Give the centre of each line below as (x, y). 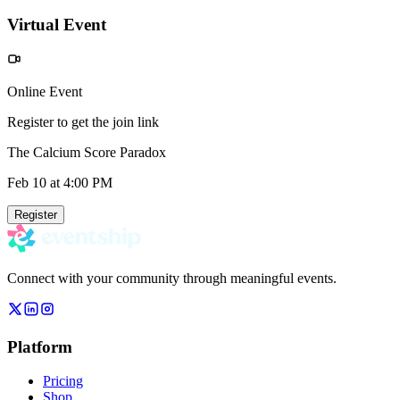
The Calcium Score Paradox (87, 152)
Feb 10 (27, 182)
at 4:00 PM (79, 182)
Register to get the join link (83, 121)
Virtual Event (57, 25)
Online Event (45, 91)
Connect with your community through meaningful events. (172, 278)
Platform (40, 346)
